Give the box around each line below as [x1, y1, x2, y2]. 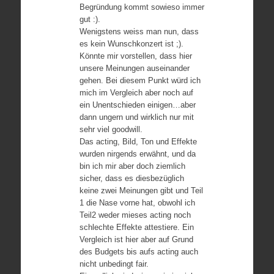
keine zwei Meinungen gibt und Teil [79, 186, 203, 195]
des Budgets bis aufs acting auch [79, 247, 198, 256]
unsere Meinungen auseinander [79, 64, 190, 73]
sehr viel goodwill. [79, 125, 143, 134]
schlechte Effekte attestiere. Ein [79, 223, 194, 232]
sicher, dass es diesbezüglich [79, 174, 184, 183]
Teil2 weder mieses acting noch [79, 210, 191, 220]
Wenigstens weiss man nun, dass [79, 27, 199, 36]
